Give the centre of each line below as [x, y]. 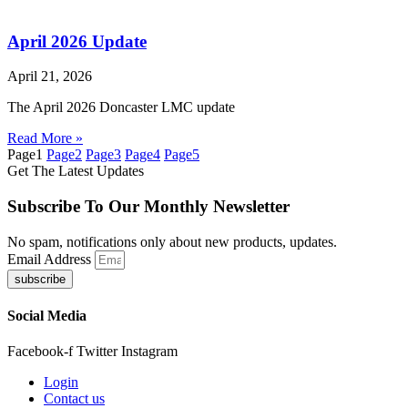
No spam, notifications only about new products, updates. [172, 241]
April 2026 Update [77, 41]
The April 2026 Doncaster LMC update [121, 107]
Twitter [97, 352]
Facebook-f [40, 352]
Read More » [45, 138]
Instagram [149, 352]
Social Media [47, 316]
